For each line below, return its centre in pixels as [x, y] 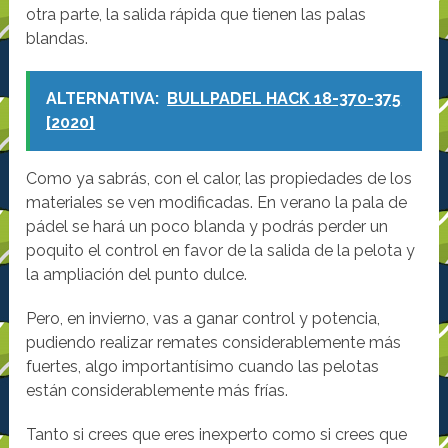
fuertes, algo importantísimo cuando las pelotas [203, 367]
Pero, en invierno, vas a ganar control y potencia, [203, 319]
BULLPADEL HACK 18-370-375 [284, 99]
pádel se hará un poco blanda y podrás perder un [207, 227]
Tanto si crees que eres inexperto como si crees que [217, 435]
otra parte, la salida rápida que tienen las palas [196, 15]
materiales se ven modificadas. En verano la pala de [217, 203]
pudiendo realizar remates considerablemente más [214, 343]
